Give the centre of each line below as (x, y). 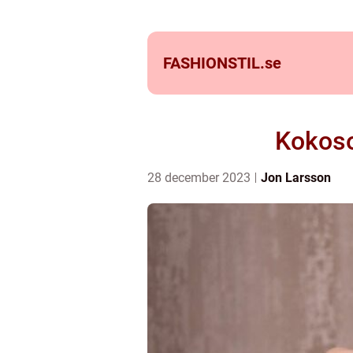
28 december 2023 (201, 178)
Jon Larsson (296, 178)
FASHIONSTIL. (214, 63)
